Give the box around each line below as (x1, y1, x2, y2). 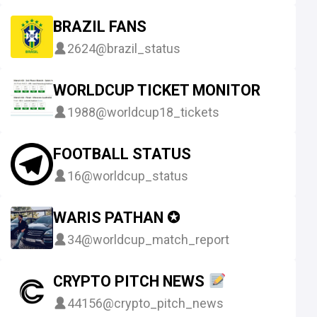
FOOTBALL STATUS (53, 145, 191, 163)
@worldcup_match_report (81, 231, 229, 247)
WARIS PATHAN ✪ (53, 209, 180, 227)
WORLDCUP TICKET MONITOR (53, 81, 260, 100)
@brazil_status (96, 40, 180, 56)
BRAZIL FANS (53, 18, 146, 36)
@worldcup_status (81, 168, 188, 183)
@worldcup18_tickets (96, 104, 219, 120)
